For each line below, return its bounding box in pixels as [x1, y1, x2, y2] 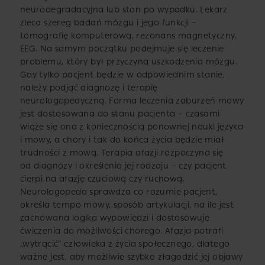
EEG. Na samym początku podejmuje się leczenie [20, 43, 224, 54]
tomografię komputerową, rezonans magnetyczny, [20, 30, 237, 41]
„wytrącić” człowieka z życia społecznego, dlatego [20, 238, 230, 249]
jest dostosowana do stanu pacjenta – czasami [20, 108, 220, 119]
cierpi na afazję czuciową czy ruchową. [20, 173, 185, 184]
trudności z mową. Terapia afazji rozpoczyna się [20, 147, 224, 158]
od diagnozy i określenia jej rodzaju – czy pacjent [20, 160, 227, 171]
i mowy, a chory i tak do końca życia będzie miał [20, 134, 224, 145]
